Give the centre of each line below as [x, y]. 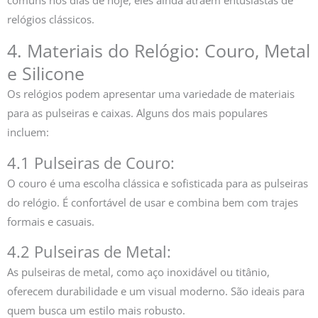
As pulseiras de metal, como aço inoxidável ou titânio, [138, 272]
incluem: [28, 132]
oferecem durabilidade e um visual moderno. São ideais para [156, 291]
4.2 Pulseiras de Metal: [89, 252]
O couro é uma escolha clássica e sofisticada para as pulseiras [158, 183]
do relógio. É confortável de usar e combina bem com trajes [153, 202]
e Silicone [46, 73]
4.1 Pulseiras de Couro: [91, 163]
